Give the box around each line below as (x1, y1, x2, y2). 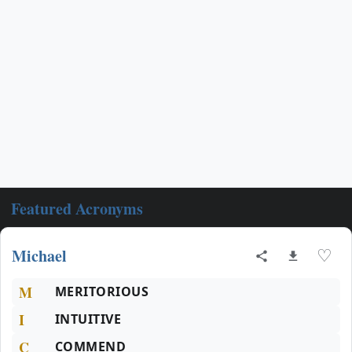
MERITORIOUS (55, 283, 149, 300)
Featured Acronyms (11, 197, 143, 220)
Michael (12, 244, 67, 267)
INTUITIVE (55, 310, 122, 328)
